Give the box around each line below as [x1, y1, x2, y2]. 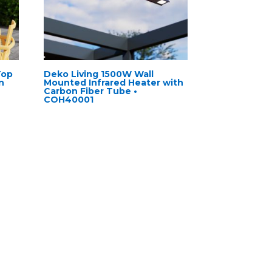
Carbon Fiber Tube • [44, 86, 138, 97]
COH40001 [44, 94, 94, 106]
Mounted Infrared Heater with [44, 77, 184, 89]
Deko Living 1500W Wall [44, 69, 154, 80]
